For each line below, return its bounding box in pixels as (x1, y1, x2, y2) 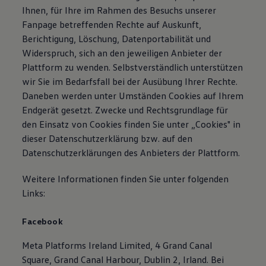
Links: (22, 187, 46, 199)
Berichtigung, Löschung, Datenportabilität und (22, 33, 211, 45)
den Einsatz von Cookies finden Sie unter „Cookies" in (22, 118, 241, 130)
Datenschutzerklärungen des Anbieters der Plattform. (22, 147, 240, 159)
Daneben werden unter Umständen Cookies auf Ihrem (22, 90, 244, 102)
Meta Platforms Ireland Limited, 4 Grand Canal (22, 239, 213, 251)
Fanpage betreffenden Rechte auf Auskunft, (22, 18, 202, 30)
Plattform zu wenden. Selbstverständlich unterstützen (22, 61, 243, 73)
